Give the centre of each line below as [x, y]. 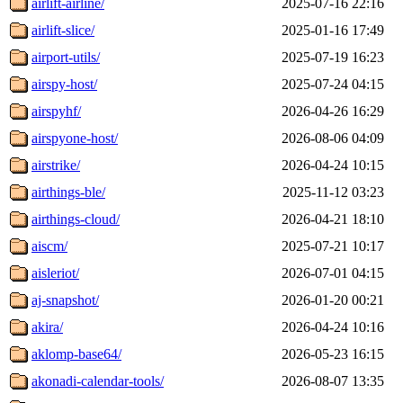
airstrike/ [56, 165]
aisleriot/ [55, 273]
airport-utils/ [66, 57]
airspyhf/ [56, 111]
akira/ [47, 327]
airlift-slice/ [63, 30]
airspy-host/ [64, 84]
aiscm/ [49, 246]
